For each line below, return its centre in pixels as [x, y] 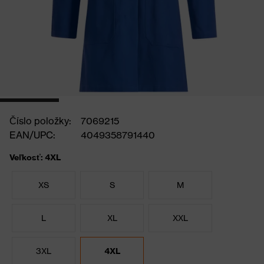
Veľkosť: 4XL [35, 157]
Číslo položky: [40, 121]
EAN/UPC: [32, 135]
